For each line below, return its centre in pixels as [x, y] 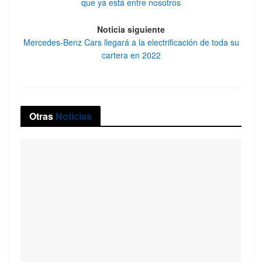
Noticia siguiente [131, 30]
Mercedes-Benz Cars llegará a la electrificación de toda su [131, 42]
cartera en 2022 [131, 55]
